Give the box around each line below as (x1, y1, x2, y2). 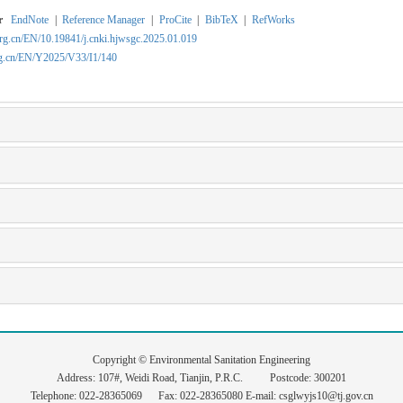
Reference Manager (62, 13, 146, 26)
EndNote (11, 13, 49, 26)
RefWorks (251, 13, 295, 26)
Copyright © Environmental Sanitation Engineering (93, 354, 310, 366)
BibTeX (204, 13, 238, 26)
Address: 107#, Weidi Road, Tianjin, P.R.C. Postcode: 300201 (57, 372, 346, 384)
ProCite (158, 13, 192, 26)
